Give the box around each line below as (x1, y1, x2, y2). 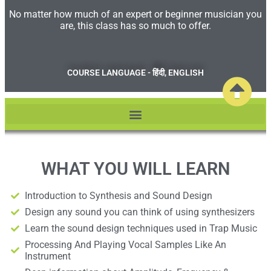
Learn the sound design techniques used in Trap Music (24, 223, 257, 235)
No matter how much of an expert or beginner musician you (9, 8, 262, 21)
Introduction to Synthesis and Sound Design (24, 190, 212, 202)
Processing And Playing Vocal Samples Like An (24, 239, 226, 251)
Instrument (24, 250, 71, 263)
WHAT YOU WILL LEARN (41, 158, 230, 180)
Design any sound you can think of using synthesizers (24, 206, 255, 218)
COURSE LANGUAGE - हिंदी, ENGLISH (67, 68, 204, 78)
